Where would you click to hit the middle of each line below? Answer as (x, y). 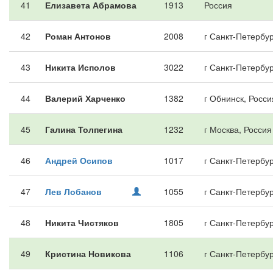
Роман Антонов (78, 36)
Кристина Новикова (88, 253)
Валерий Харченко (85, 98)
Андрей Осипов (79, 160)
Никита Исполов (80, 67)
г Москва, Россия (238, 129)
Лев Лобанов (73, 191)
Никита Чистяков (82, 222)
